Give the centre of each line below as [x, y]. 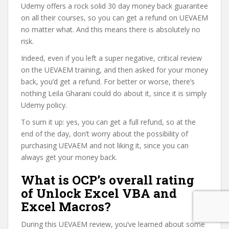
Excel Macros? [66, 206]
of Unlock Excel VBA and [99, 193]
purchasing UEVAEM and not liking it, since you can [105, 145]
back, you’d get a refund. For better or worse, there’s [108, 81]
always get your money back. [69, 157]
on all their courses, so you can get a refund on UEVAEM [114, 17]
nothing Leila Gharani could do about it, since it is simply [114, 93]
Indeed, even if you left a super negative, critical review [111, 58]
